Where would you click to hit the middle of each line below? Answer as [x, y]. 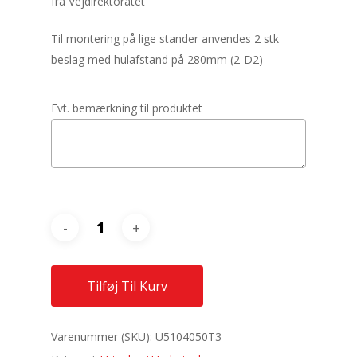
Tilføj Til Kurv [127, 286]
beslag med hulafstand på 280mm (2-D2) [157, 59]
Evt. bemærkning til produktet [127, 108]
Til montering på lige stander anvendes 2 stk [165, 39]
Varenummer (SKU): [103, 337]
